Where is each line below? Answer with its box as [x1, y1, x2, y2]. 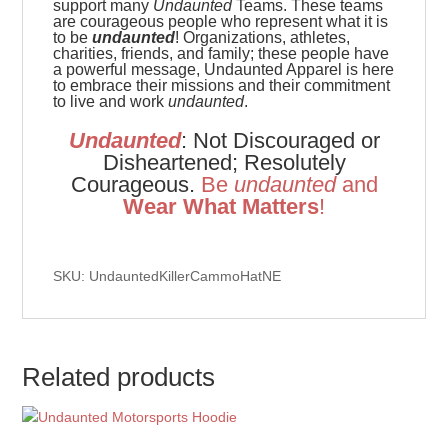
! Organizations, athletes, [175, 29, 351, 47]
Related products [22, 362, 216, 393]
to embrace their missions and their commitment [53, 77, 391, 95]
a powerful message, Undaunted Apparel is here [53, 61, 395, 79]
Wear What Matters [123, 194, 319, 220]
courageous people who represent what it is [80, 13, 389, 31]
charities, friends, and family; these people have [53, 45, 390, 63]
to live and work [53, 93, 169, 111]
